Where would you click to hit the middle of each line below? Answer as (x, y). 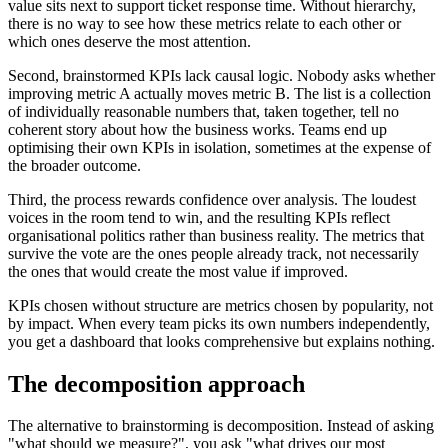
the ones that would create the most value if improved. (178, 271)
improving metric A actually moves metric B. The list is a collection (219, 93)
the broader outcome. (74, 165)
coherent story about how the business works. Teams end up (197, 129)
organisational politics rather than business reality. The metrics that (216, 235)
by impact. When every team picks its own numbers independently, (219, 323)
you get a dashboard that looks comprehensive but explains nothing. (221, 341)
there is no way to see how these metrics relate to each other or (204, 23)
